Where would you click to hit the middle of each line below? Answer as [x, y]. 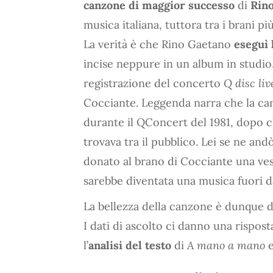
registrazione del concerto [154, 83]
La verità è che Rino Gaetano [159, 44]
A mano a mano [226, 245]
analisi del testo [130, 245]
